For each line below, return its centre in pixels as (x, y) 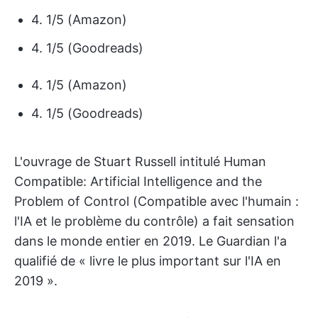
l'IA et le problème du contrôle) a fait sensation (154, 221)
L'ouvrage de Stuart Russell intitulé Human (140, 161)
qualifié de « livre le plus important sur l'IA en (148, 261)
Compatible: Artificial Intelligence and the (138, 181)
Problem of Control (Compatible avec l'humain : (157, 201)
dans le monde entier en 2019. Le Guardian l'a (150, 241)
